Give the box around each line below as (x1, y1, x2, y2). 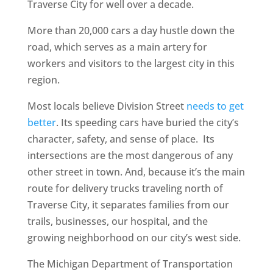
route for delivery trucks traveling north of (27, 182, 223, 195)
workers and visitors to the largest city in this (27, 57, 235, 70)
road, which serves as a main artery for (27, 40, 207, 54)
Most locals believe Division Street (27, 99, 186, 113)
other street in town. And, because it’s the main (27, 165, 245, 179)
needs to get (186, 99, 244, 113)
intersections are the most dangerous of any (27, 149, 233, 162)
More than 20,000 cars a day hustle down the (27, 24, 235, 37)
